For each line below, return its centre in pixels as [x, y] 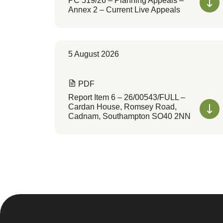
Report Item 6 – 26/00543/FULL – [126, 97]
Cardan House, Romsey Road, [122, 107]
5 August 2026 [93, 54]
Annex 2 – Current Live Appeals [124, 10]
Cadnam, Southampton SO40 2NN [129, 116]
